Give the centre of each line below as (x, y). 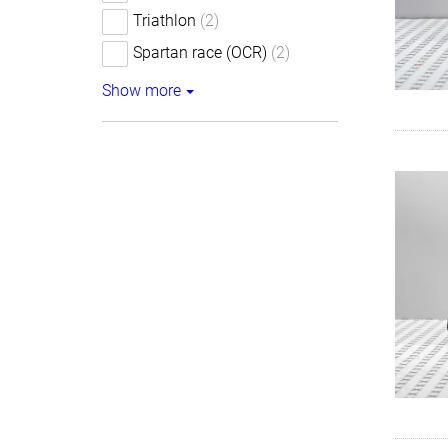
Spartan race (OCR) (200, 52)
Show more (141, 90)
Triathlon (164, 20)
